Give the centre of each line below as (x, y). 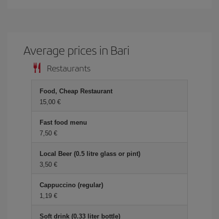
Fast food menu (63, 122)
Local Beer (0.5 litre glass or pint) (90, 154)
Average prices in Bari (77, 50)
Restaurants (69, 68)
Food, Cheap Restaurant (76, 91)
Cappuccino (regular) (71, 185)
